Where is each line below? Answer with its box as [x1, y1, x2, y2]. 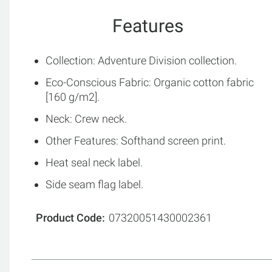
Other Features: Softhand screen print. [46, 134, 226, 147]
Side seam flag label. [46, 178, 143, 191]
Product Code [36, 211, 102, 224]
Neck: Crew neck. [46, 112, 127, 125]
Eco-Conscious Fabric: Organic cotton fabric [46, 76, 254, 89]
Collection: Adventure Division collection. [46, 54, 237, 67]
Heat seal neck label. [46, 156, 143, 169]
